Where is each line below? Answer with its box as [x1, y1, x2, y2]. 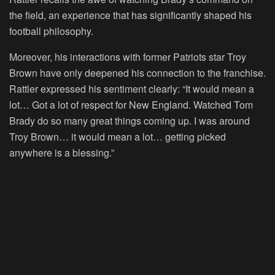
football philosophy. [9, 24, 93, 39]
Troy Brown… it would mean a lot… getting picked [9, 130, 226, 144]
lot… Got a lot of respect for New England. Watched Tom [9, 98, 253, 112]
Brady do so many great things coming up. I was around [9, 114, 250, 128]
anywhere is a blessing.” [9, 145, 114, 160]
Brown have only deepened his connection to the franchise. [9, 66, 266, 80]
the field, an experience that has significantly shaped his [9, 8, 252, 23]
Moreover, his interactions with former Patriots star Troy [9, 50, 246, 64]
